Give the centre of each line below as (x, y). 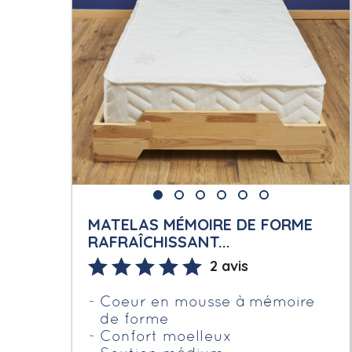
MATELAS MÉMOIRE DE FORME (201, 224)
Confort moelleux (166, 337)
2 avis (229, 266)
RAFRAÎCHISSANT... (159, 241)
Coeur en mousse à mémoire (208, 302)
